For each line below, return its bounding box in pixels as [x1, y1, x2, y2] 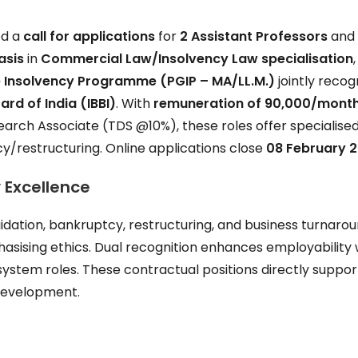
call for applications [23, 27, 156, 46]
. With [116, 94, 154, 113]
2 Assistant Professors [180, 27, 328, 46]
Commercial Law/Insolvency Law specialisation [41, 50, 354, 68]
